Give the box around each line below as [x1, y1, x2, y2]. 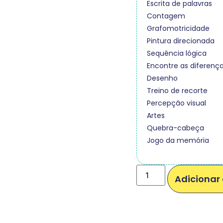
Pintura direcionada [147, 36, 215, 46]
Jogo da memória [147, 135, 209, 146]
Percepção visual [147, 98, 206, 109]
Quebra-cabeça [147, 123, 204, 133]
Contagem [147, 11, 185, 21]
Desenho [147, 73, 178, 84]
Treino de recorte [147, 86, 208, 96]
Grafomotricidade [147, 23, 210, 34]
